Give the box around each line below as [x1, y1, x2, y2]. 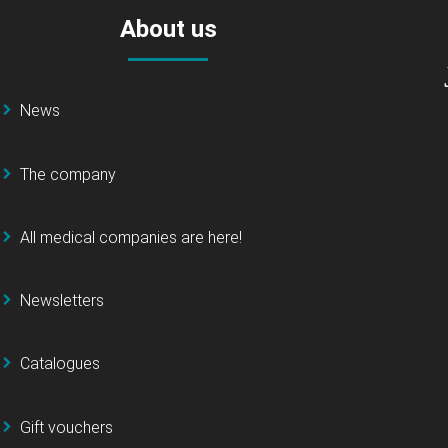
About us [119, 15, 217, 44]
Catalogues [20, 354, 100, 374]
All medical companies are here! [20, 227, 242, 247]
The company [20, 164, 116, 184]
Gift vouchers [20, 417, 113, 437]
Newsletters [20, 291, 104, 311]
